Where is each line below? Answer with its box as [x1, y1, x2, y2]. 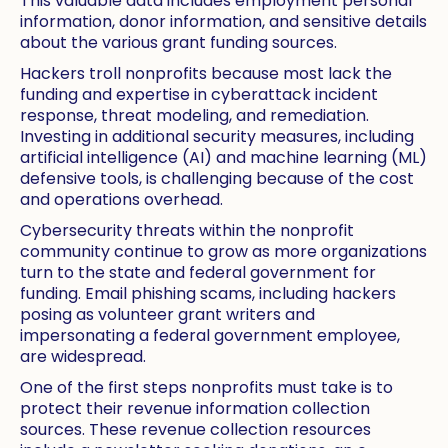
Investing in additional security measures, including [20, 125, 414, 149]
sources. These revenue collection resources [20, 418, 371, 442]
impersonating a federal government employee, [20, 324, 400, 348]
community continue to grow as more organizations [20, 240, 427, 264]
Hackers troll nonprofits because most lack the [20, 62, 392, 86]
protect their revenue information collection [20, 397, 370, 421]
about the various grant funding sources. [20, 31, 337, 55]
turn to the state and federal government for [20, 261, 376, 285]
